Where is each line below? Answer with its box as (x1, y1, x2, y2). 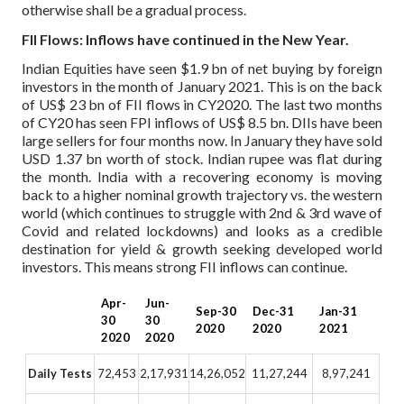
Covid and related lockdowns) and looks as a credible (22, 222, 382, 240)
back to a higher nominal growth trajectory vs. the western (22, 186, 382, 204)
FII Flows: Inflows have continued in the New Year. (22, 30, 349, 48)
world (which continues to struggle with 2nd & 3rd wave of (22, 204, 382, 222)
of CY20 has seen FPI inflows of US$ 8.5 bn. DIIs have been (22, 114, 382, 132)
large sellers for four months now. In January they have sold (22, 132, 382, 150)
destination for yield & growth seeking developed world (22, 240, 382, 258)
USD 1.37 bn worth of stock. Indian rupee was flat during (22, 150, 382, 168)
